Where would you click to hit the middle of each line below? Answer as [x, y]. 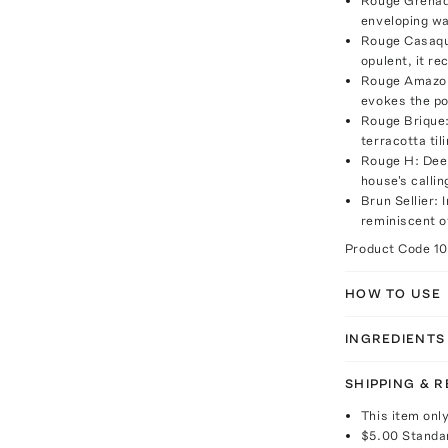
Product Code [389, 248]
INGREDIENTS [395, 338]
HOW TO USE [392, 293]
